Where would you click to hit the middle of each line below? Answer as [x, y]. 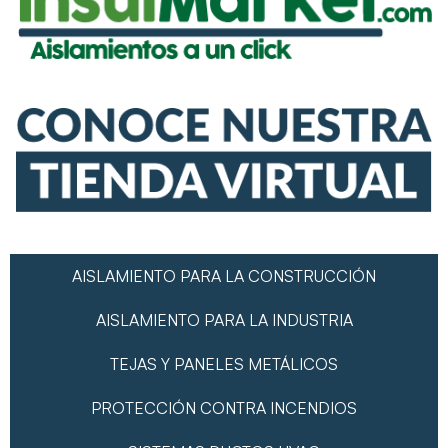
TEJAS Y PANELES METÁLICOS [224, 363]
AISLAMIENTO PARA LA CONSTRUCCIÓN [224, 275]
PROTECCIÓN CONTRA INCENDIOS [224, 407]
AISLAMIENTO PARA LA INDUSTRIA [224, 319]
